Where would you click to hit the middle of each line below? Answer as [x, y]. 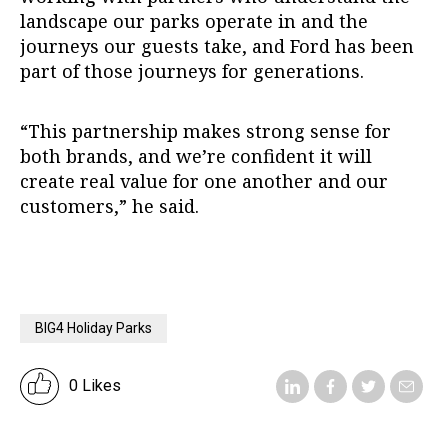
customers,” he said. [114, 205]
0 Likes [95, 386]
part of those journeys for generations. [194, 70]
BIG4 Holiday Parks [93, 327]
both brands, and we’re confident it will [196, 155]
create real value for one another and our [204, 180]
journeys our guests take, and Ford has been [217, 45]
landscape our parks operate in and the [194, 20]
